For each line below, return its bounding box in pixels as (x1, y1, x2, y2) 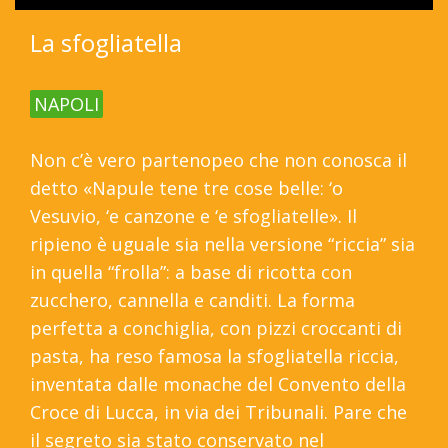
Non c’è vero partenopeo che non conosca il (30, 148, 407, 173)
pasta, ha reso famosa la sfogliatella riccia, (30, 344, 399, 369)
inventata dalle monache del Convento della (30, 372, 406, 397)
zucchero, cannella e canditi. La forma (30, 288, 355, 313)
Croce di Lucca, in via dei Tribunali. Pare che (30, 400, 407, 425)
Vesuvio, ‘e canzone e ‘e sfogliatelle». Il (30, 204, 357, 229)
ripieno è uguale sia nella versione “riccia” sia (30, 232, 415, 257)
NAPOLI (34, 92, 99, 117)
